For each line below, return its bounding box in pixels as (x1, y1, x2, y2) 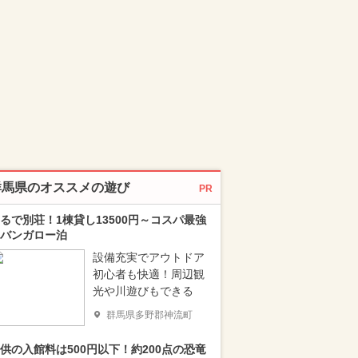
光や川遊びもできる (93, 284, 193, 297)
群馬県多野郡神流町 (106, 309, 193, 320)
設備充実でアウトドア (93, 251, 205, 264)
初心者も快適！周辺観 (93, 268, 205, 280)
